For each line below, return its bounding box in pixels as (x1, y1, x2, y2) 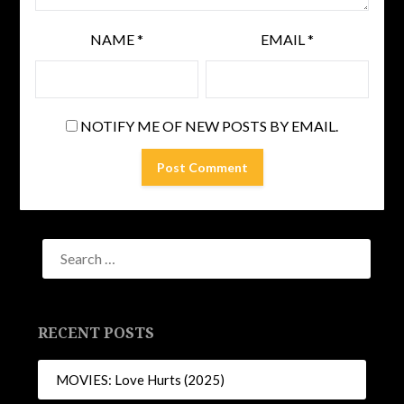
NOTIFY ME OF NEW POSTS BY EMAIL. (80, 117, 338, 135)
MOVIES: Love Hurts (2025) (56, 372, 225, 388)
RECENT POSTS (38, 322, 155, 343)
